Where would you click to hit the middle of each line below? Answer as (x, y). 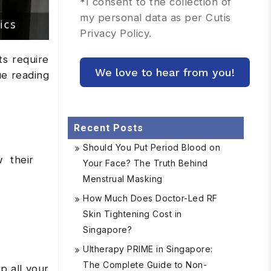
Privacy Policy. (116, 33)
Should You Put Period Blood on (152, 147)
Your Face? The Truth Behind (145, 163)
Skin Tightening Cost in (132, 214)
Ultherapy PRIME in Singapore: (148, 249)
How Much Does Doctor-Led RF (150, 198)
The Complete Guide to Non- (145, 265)
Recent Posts (109, 128)
